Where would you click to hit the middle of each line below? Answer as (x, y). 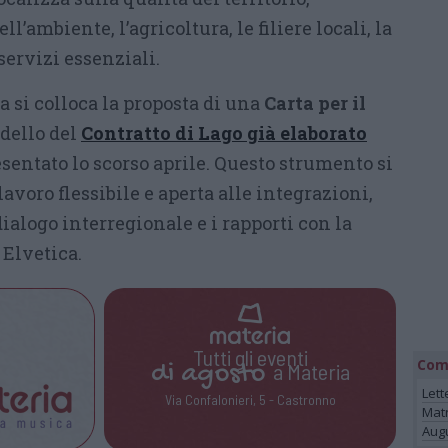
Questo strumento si (303, 163)
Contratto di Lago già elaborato (224, 133)
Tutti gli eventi (250, 357)
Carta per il (315, 103)
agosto (222, 375)
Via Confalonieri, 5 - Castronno (250, 400)
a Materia (307, 371)
